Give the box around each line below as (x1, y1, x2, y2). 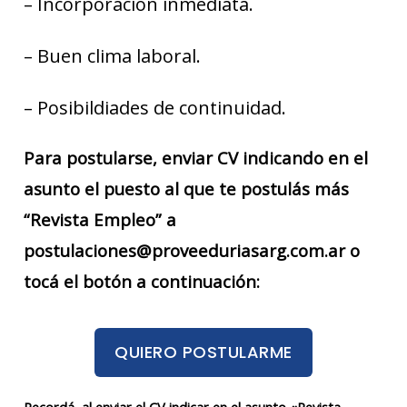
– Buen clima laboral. (24, 43, 201, 68)
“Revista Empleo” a (24, 207, 176, 231)
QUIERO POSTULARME (114, 341, 293, 364)
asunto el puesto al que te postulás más (24, 176, 349, 200)
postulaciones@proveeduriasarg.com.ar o (24, 238, 360, 262)
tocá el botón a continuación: (24, 269, 260, 293)
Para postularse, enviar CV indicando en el (24, 145, 368, 169)
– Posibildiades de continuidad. (24, 94, 286, 120)
